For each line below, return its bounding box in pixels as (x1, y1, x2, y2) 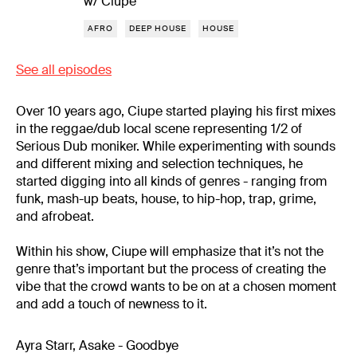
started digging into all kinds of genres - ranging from (16, 172, 327, 190)
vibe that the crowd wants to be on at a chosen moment (16, 277, 336, 295)
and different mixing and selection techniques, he (16, 155, 303, 172)
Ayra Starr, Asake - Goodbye (16, 336, 178, 354)
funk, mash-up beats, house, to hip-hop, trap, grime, (16, 190, 316, 207)
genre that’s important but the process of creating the (16, 260, 326, 277)
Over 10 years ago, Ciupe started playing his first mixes (16, 102, 335, 120)
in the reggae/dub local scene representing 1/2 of (16, 120, 302, 137)
